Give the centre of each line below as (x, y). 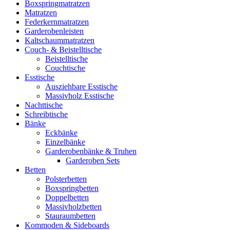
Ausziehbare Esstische (81, 87)
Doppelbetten (67, 198)
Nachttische (44, 105)
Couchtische (65, 68)
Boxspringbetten (72, 188)
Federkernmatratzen (57, 22)
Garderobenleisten (54, 31)
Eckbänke (61, 133)
